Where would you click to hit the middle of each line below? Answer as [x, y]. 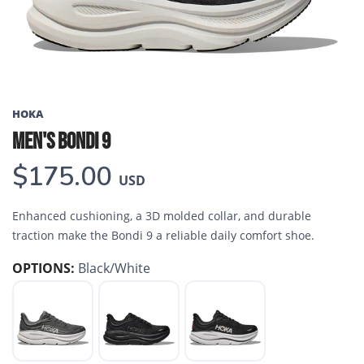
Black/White [114, 269]
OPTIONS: [43, 269]
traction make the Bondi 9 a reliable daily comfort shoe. [163, 236]
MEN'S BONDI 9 [61, 142]
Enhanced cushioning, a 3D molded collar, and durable [162, 216]
